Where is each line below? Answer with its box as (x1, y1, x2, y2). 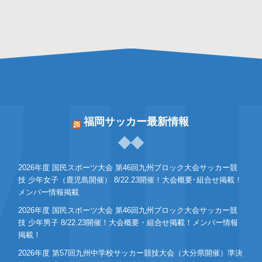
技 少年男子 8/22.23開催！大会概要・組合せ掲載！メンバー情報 (18, 218, 238, 227)
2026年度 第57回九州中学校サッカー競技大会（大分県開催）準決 (18, 249, 243, 258)
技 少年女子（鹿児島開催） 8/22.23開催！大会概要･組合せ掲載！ (18, 175, 242, 185)
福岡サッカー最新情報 (84, 116, 189, 128)
